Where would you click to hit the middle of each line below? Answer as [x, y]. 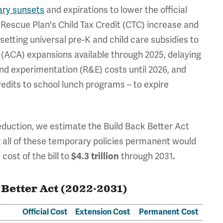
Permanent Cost [168, 212]
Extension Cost [103, 212]
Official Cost [45, 212]
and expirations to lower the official [116, 10]
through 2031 [147, 156]
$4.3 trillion [96, 156]
